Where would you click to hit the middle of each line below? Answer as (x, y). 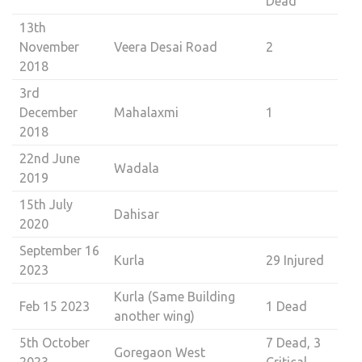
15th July (46, 204)
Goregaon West (159, 352)
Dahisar (136, 214)
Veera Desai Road (165, 46)
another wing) (154, 316)
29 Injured (295, 260)
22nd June (49, 158)
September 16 (59, 250)
